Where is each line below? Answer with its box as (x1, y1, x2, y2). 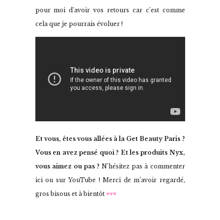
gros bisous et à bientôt (35, 190, 106, 198)
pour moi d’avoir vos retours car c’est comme (35, 6, 185, 14)
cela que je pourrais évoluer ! (35, 20, 123, 28)
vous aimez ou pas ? (35, 163, 100, 170)
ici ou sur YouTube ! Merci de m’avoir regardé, (35, 176, 185, 184)
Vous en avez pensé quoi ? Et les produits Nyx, (35, 149, 185, 157)
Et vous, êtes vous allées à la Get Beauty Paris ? (35, 135, 185, 143)
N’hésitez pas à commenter (100, 163, 185, 170)
